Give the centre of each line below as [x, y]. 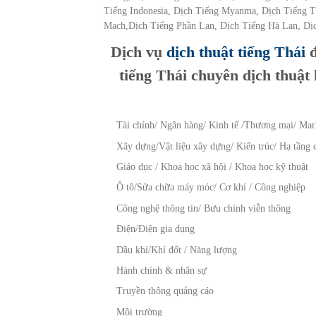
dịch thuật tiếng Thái [236, 52]
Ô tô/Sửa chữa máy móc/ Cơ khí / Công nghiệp [211, 188]
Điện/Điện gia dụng [156, 229]
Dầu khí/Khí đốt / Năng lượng [177, 250]
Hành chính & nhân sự [162, 270]
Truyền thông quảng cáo [165, 291]
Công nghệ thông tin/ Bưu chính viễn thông [204, 208]
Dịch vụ [139, 52]
